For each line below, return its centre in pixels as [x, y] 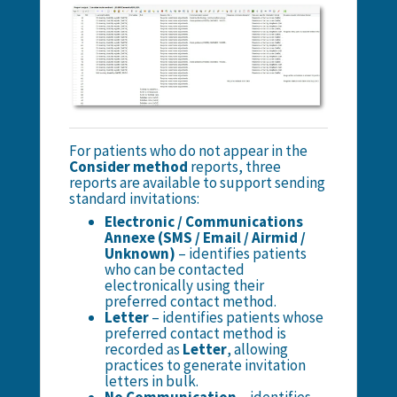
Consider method [128, 167]
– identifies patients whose [236, 318]
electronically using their [184, 286]
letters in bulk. [151, 381]
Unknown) [140, 254]
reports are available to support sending [197, 183]
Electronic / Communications [203, 222]
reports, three [234, 167]
